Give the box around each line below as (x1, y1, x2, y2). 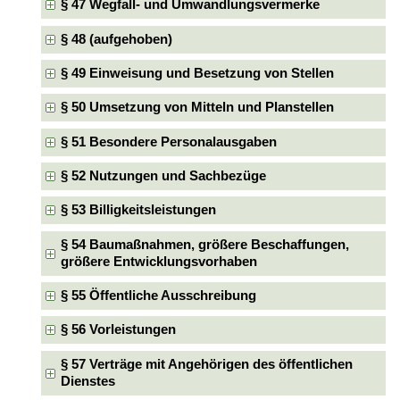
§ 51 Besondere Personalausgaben (60, 134, 277, 149)
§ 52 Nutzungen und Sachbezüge (60, 168, 266, 183)
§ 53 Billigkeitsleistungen (60, 203, 216, 218)
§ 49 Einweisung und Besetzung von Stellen (60, 65, 334, 80)
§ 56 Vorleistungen (60, 322, 176, 337)
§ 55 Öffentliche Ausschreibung (60, 288, 256, 304)
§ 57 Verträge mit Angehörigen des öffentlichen (60, 356, 353, 371)
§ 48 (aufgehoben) (60, 31, 172, 46)
